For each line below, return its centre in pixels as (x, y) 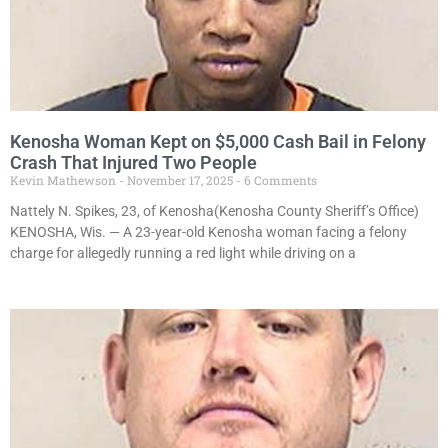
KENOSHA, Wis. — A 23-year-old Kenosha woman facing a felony (208, 232)
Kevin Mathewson (64, 180)
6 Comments (279, 180)
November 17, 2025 (180, 180)
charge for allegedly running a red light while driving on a (183, 253)
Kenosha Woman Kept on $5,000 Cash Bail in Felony (218, 142)
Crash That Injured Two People (133, 163)
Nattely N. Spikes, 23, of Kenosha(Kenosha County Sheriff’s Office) (214, 211)
